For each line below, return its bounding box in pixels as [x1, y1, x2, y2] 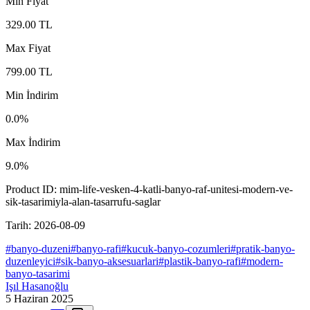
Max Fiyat [6, 42, 51, 55]
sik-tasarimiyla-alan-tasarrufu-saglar [6, 196, 161, 208]
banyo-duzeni [11, 243, 71, 255]
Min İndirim [6, 89, 58, 102]
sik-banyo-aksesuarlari [61, 255, 158, 268]
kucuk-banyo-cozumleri [127, 243, 230, 255]
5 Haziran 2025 [6, 293, 73, 305]
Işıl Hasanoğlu [6, 280, 69, 293]
